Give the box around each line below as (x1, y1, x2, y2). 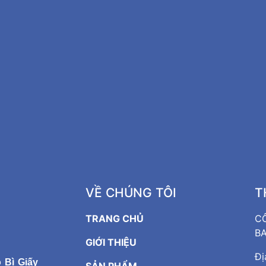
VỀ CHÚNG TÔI (85, 185, 176, 200)
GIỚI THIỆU (85, 236, 137, 248)
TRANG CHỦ (85, 213, 144, 224)
